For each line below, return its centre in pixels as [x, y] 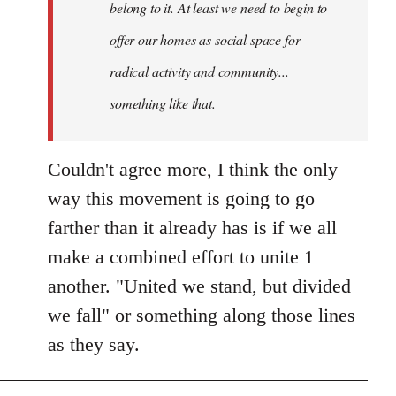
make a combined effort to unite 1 [181, 257]
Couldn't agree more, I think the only [193, 169]
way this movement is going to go [181, 198]
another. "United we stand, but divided [199, 286]
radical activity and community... [199, 71]
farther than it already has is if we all [192, 228]
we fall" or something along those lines [202, 315]
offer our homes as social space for [205, 39]
